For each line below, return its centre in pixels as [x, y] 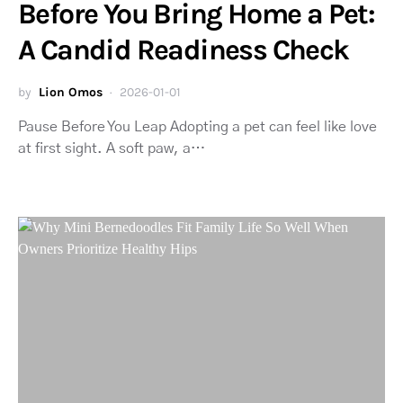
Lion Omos [71, 92]
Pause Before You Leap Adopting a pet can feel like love [197, 126]
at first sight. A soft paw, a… [112, 148]
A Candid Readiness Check [184, 49]
